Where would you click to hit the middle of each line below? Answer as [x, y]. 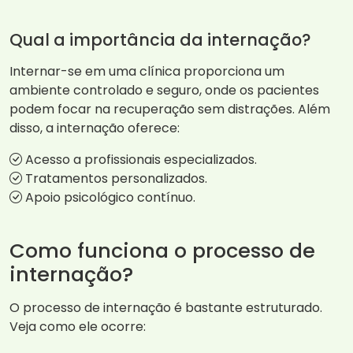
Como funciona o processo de [162, 251]
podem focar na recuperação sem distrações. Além [170, 110]
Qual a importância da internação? [160, 40]
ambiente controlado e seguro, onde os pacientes [164, 91]
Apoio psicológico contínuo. [109, 198]
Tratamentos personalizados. [115, 179]
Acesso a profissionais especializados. [139, 160]
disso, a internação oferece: [95, 128]
